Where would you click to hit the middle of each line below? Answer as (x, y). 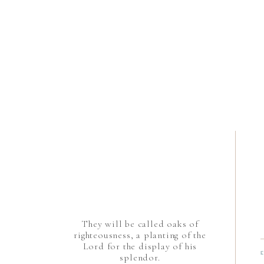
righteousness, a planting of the (140, 235)
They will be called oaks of (140, 224)
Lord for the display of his (140, 246)
